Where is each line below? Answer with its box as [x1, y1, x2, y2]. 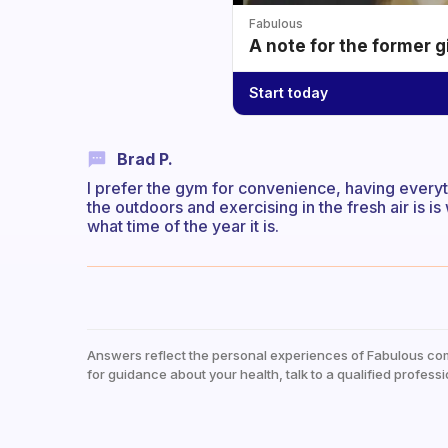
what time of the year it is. [87, 215, 279, 236]
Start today [249, 84, 328, 101]
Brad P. [117, 148, 173, 169]
